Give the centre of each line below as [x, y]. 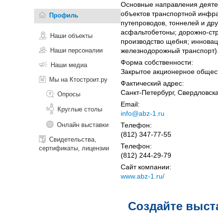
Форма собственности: [157, 62]
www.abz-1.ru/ [143, 176]
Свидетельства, [73, 139]
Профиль [64, 15]
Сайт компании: [146, 167]
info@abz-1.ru [143, 113]
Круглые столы [80, 109]
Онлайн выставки [83, 125]
